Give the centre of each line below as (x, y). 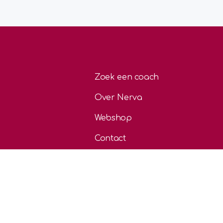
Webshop (113, 118)
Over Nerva (118, 98)
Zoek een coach (127, 77)
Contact (110, 139)
